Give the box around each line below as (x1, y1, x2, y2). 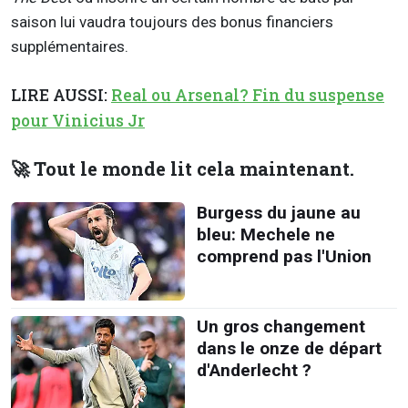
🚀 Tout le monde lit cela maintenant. (11, 157, 354, 182)
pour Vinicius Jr (11, 109, 145, 131)
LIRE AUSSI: (11, 84, 111, 106)
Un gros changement (196, 315, 365, 337)
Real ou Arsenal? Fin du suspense (111, 84, 384, 106)
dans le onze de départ (196, 337, 382, 359)
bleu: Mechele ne (196, 224, 335, 246)
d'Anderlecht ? (196, 359, 311, 381)
